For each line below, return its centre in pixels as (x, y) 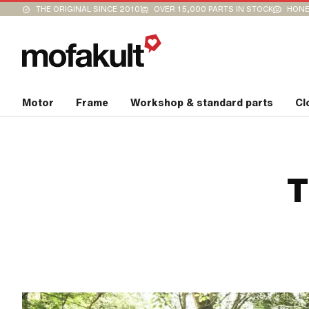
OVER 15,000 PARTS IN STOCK (213, 9)
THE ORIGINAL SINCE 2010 (88, 9)
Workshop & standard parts (202, 103)
